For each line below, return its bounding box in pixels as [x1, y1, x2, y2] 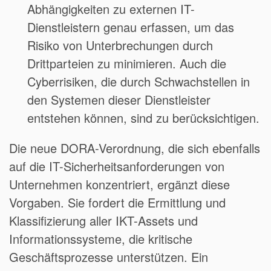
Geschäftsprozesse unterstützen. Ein [9, 248, 208, 266]
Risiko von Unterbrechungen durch [27, 36, 213, 54]
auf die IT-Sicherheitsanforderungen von [9, 157, 224, 175]
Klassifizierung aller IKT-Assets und [9, 212, 198, 230]
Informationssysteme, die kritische [9, 230, 192, 248]
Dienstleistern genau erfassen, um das [27, 18, 234, 36]
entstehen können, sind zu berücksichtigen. [27, 109, 260, 127]
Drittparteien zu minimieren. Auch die [27, 54, 226, 73]
